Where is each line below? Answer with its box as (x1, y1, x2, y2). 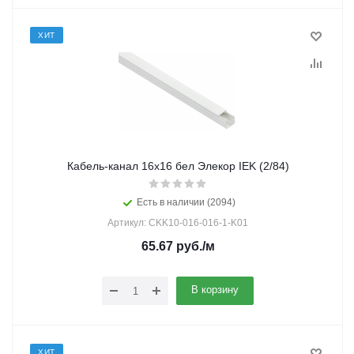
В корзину (191, 284, 239, 296)
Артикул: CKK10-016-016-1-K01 (107, 217, 248, 228)
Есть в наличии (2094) (136, 197, 235, 208)
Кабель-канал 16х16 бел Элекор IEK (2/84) (66, 160, 289, 172)
